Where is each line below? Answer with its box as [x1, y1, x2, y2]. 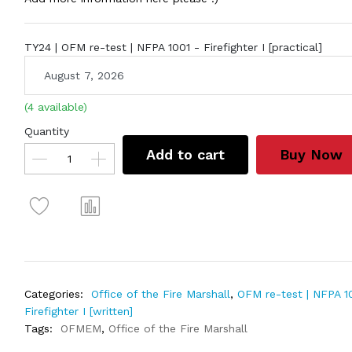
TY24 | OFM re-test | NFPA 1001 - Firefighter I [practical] [24, 41, 322, 53]
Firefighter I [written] [24, 305, 133, 317]
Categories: [24, 288, 83, 300]
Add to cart [145, 146, 225, 163]
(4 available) [24, 101, 87, 113]
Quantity [24, 125, 69, 137]
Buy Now [279, 146, 343, 163]
